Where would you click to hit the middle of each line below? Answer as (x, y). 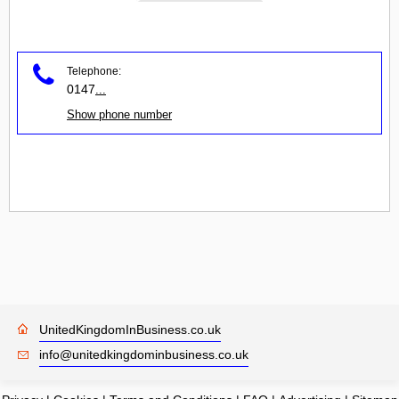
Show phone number (119, 114)
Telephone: (94, 71)
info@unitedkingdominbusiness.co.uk (144, 354)
